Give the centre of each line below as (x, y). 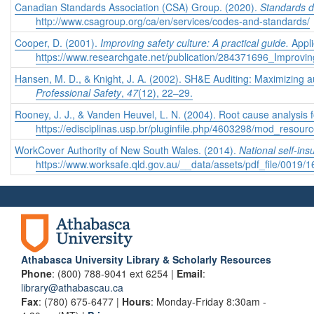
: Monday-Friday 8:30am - (209, 302)
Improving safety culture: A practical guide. (196, 43)
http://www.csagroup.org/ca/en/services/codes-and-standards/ (173, 21)
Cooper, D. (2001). (57, 43)
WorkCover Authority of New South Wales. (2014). (127, 150)
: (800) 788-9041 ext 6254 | (114, 274)
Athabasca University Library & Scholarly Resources (146, 260)
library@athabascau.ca (72, 288)
